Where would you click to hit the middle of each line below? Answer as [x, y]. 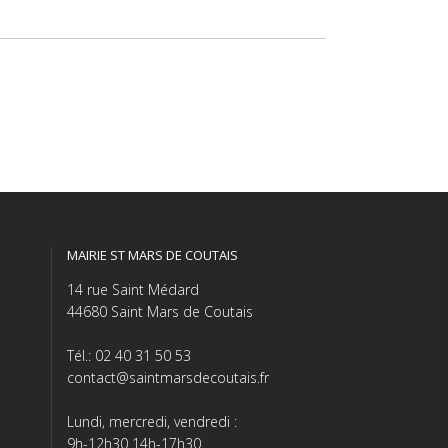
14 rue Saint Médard [133, 289]
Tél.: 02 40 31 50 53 [129, 355]
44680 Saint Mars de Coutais [160, 311]
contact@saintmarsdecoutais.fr [168, 377]
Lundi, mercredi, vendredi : [152, 421]
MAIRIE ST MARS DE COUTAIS [152, 254]
